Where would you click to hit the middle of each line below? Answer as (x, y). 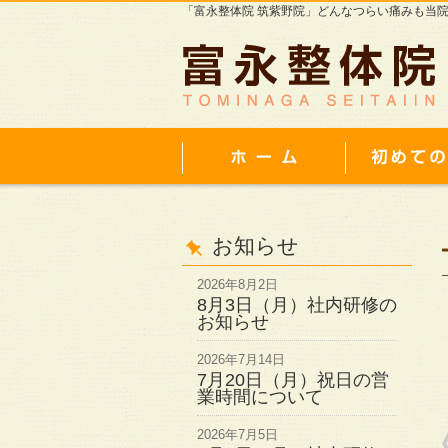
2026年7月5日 (237, 434)
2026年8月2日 (237, 284)
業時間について (260, 397)
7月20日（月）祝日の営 (293, 380)
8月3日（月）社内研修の (297, 305)
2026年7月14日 (241, 359)
